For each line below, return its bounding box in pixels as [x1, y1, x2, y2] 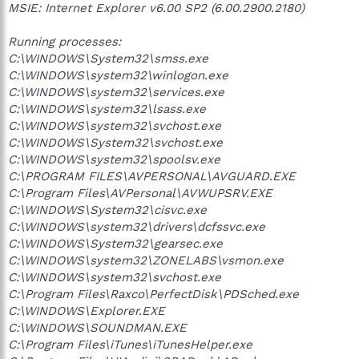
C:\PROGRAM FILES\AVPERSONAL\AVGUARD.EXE [8, 169, 296, 184]
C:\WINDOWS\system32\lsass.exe [8, 102, 206, 116]
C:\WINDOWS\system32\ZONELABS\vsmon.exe [8, 253, 284, 268]
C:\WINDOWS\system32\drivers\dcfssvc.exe [8, 220, 265, 234]
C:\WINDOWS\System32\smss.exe [8, 51, 208, 66]
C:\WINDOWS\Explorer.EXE [8, 304, 165, 318]
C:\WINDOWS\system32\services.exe [8, 85, 224, 99]
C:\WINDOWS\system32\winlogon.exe [8, 68, 228, 83]
